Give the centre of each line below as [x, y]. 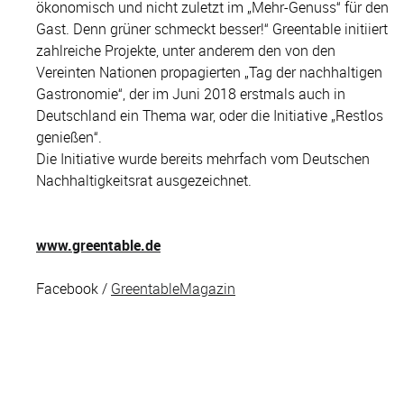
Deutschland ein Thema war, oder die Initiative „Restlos [210, 115]
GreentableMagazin [173, 289]
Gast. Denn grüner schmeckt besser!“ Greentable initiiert [212, 29]
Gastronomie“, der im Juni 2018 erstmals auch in [191, 94]
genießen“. [69, 137]
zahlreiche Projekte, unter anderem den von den [186, 50]
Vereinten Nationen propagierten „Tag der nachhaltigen [209, 72]
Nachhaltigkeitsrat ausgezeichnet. [144, 180]
